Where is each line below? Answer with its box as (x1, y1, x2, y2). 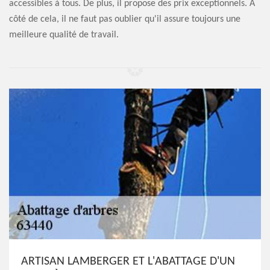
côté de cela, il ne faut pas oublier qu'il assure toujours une (9, 14, 240, 24)
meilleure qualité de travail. (9, 30, 119, 40)
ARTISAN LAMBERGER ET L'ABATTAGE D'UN (21, 256, 235, 268)
